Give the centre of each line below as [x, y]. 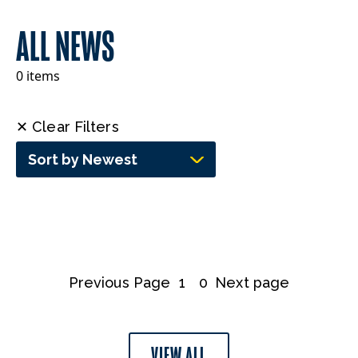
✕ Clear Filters [68, 127]
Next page [253, 282]
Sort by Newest [83, 159]
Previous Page [119, 282]
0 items [38, 76]
